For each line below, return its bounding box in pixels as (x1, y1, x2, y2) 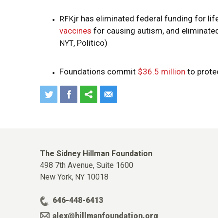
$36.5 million (138, 67, 185, 76)
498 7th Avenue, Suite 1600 (40, 161, 133, 170)
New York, (40, 172, 75, 182)
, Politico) (73, 38, 109, 48)
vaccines (59, 26, 91, 36)
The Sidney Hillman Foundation (40, 149, 152, 158)
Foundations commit (59, 67, 138, 76)
